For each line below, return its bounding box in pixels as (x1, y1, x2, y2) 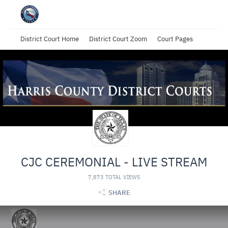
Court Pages (157, 35, 193, 44)
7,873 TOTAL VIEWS (88, 173, 140, 181)
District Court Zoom (89, 35, 147, 44)
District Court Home (20, 35, 79, 44)
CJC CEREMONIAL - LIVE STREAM (21, 153, 207, 170)
